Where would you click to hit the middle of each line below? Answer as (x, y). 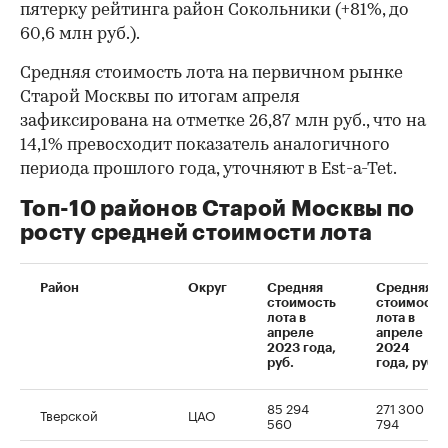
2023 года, (301, 347)
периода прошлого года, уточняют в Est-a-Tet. (208, 169)
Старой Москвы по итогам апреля (160, 97)
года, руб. (407, 362)
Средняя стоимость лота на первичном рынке (211, 73)
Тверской (69, 413)
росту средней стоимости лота (196, 232)
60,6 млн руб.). (80, 34)
